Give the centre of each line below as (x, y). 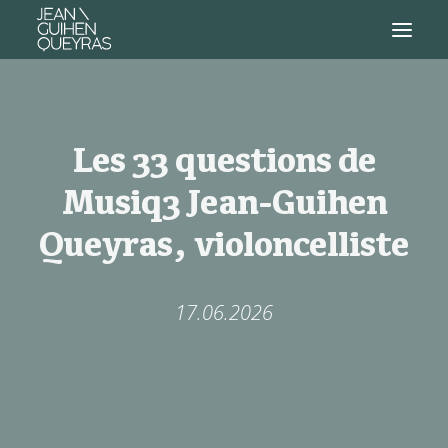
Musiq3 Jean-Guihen (224, 202)
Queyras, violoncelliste (224, 244)
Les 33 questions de (224, 160)
